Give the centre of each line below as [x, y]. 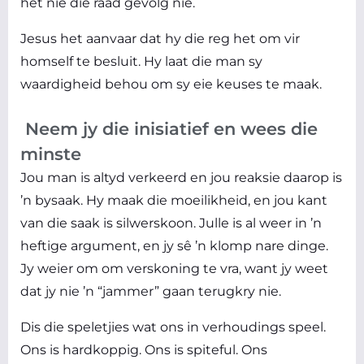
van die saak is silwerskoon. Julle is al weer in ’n [171, 223]
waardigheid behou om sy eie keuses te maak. [171, 84]
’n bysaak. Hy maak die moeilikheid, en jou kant [174, 201]
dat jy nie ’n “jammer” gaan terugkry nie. [151, 292]
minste [51, 154]
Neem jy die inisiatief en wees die [169, 129]
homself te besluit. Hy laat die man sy [141, 62]
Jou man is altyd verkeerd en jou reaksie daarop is [181, 178]
